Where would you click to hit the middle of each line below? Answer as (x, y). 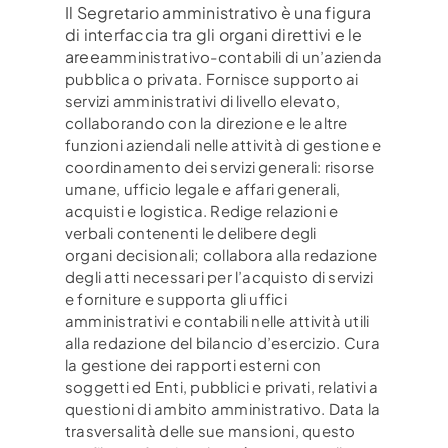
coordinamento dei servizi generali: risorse (220, 166)
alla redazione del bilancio (161, 342)
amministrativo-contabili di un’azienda (241, 56)
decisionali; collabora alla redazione (246, 254)
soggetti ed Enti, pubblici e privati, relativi (217, 386)
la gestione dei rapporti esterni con (193, 364)
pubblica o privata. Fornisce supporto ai (212, 78)
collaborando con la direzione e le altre (206, 122)
